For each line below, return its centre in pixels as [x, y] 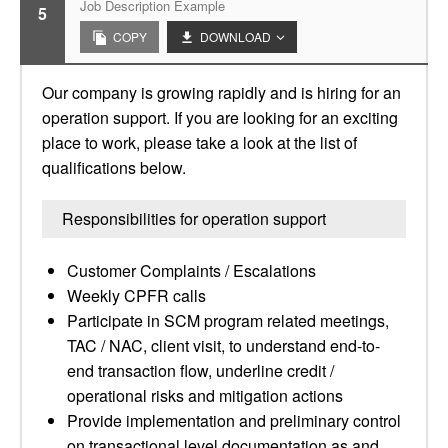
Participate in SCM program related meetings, [228, 320]
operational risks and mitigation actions [205, 395]
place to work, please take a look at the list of [199, 142]
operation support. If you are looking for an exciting [220, 117]
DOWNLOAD [235, 36]
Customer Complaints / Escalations [191, 270]
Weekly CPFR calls [136, 295]
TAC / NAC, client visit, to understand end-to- [223, 345]
